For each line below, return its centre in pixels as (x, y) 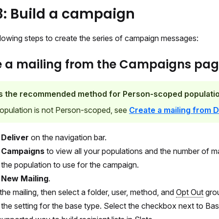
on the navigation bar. (68, 137)
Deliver (15, 137)
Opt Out (190, 192)
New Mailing (25, 178)
